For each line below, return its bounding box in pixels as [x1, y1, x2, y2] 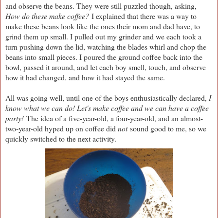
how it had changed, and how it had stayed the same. [5, 72, 167, 82]
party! [5, 112, 24, 123]
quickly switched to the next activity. [5, 133, 119, 144]
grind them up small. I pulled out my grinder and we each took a [5, 31, 201, 41]
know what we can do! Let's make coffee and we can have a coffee [5, 102, 209, 113]
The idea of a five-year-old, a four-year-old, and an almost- [24, 112, 203, 123]
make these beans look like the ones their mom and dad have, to [5, 20, 200, 31]
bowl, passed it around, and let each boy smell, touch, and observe [5, 61, 206, 72]
